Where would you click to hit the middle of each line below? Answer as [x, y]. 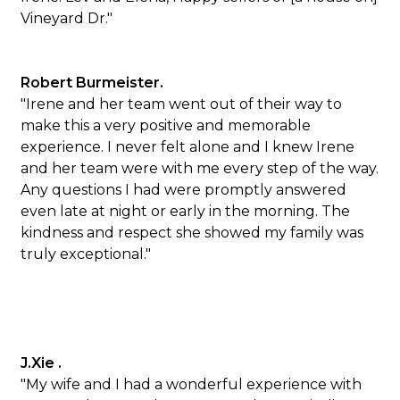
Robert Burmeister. [92, 83]
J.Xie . [42, 363]
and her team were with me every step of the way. [200, 168]
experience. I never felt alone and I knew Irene [188, 147]
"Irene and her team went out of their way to [182, 104]
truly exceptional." [86, 254]
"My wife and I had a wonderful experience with [192, 384]
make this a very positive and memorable [166, 125]
